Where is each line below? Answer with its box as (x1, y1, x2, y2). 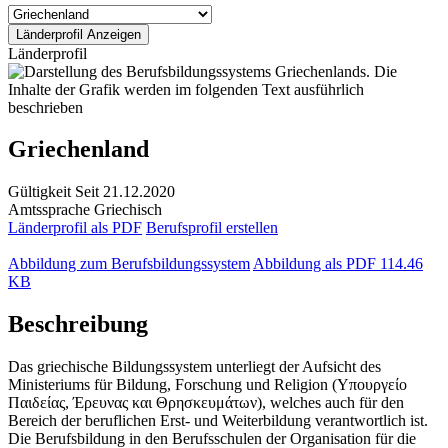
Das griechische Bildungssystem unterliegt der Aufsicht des (8, 358, 381, 376)
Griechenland (8, 136, 149, 163)
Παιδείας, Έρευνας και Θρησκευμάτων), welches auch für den (8, 394, 404, 412)
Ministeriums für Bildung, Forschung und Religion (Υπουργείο (8, 376, 407, 394)
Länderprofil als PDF (8, 219, 142, 237)
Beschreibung (8, 311, 148, 338)
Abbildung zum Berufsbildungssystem (8, 255, 250, 273)
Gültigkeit (8, 183, 71, 201)
